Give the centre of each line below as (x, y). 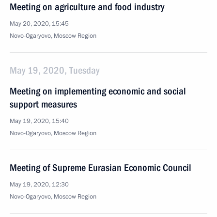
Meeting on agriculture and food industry (87, 7)
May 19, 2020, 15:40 (39, 121)
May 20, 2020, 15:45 (39, 24)
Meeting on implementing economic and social (98, 91)
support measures (43, 104)
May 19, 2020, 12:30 (39, 185)
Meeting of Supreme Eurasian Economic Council (101, 168)
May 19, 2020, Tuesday (54, 70)
